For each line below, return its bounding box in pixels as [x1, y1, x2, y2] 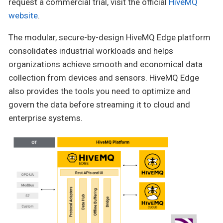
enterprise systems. [8, 113, 83, 123]
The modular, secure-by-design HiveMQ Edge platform [8, 32, 211, 43]
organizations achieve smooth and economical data [8, 59, 203, 70]
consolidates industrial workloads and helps [8, 46, 173, 56]
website [8, 10, 38, 21]
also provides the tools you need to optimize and [8, 86, 191, 97]
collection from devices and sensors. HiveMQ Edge [8, 73, 199, 83]
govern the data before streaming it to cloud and [8, 100, 190, 110]
